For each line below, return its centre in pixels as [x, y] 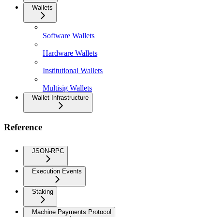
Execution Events [57, 171]
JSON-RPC [48, 151]
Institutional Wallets [73, 71]
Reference [23, 127]
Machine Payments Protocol [72, 212]
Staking [43, 191]
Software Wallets [69, 36]
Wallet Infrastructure [60, 98]
